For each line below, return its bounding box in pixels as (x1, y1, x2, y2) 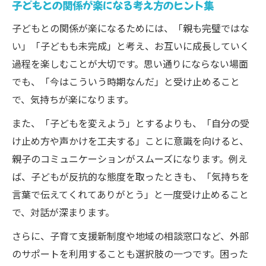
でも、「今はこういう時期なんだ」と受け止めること (12, 74, 240, 88)
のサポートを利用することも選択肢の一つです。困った (12, 246, 248, 261)
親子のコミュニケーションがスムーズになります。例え (12, 151, 248, 166)
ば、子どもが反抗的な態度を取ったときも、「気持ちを (12, 169, 249, 183)
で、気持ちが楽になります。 (12, 92, 134, 106)
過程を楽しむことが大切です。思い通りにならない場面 (12, 56, 248, 71)
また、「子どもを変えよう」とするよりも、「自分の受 (12, 116, 249, 130)
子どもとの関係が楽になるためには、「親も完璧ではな (12, 21, 249, 35)
